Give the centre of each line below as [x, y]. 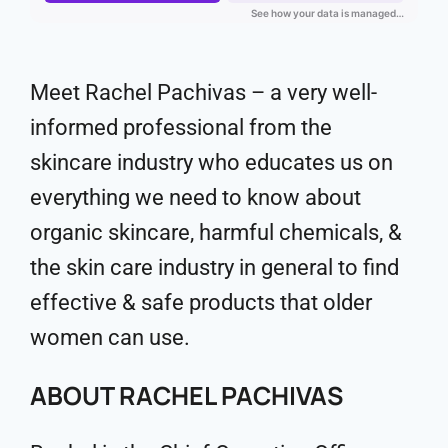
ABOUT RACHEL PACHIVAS [186, 395]
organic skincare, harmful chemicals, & [216, 232]
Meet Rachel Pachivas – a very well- [203, 92]
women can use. [110, 337]
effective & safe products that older [201, 302]
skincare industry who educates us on [211, 162]
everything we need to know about [195, 197]
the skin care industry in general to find [214, 267]
